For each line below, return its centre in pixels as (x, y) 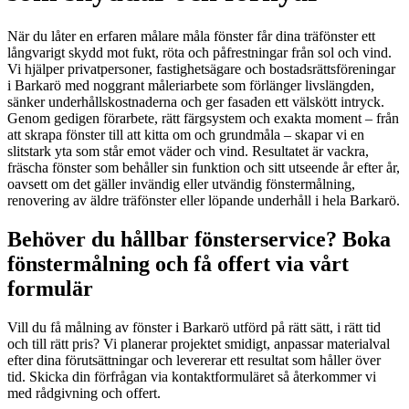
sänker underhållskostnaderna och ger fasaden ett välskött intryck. (196, 101)
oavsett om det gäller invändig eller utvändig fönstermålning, (181, 184)
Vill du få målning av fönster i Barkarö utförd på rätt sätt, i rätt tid (194, 327)
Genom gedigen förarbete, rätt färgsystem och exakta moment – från (203, 118)
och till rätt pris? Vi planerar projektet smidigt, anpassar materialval (199, 343)
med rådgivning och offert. (84, 393)
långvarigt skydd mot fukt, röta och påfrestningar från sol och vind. (199, 52)
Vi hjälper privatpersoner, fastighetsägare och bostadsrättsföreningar (201, 68)
